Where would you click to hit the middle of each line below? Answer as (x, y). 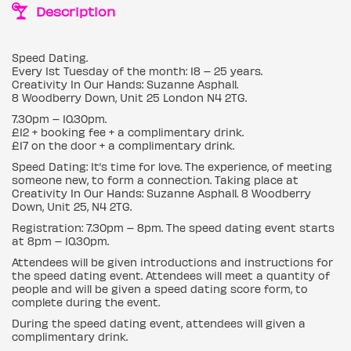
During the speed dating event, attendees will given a (159, 323)
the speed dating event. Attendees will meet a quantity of (171, 275)
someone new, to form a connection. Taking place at (155, 179)
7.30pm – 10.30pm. (59, 118)
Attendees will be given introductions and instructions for (172, 262)
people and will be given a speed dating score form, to (160, 288)
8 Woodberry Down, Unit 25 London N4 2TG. (129, 97)
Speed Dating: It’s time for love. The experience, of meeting (172, 166)
